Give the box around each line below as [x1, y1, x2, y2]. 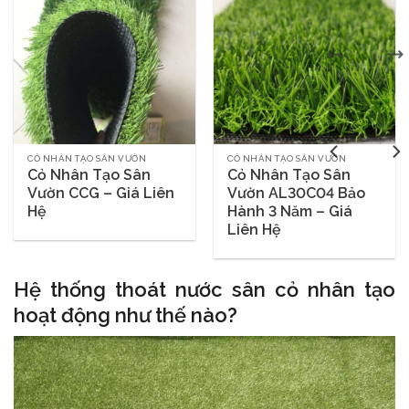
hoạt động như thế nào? [14, 302, 237, 327]
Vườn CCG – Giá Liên [27, 184, 175, 203]
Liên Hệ [227, 221, 282, 239]
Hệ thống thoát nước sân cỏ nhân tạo [14, 277, 395, 301]
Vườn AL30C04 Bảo [227, 184, 366, 203]
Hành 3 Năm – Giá [227, 203, 353, 221]
